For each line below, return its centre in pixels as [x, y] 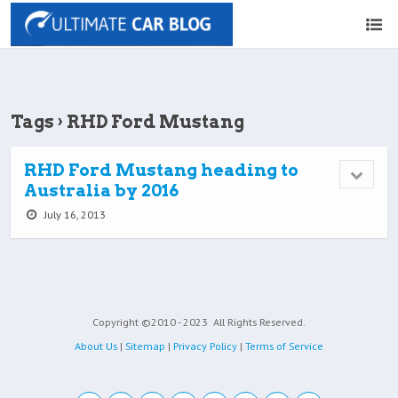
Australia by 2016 [101, 191]
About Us [96, 346]
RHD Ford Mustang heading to [161, 170]
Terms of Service [284, 346]
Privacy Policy [205, 346]
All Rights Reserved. [258, 322]
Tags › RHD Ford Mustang [127, 122]
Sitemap [145, 346]
